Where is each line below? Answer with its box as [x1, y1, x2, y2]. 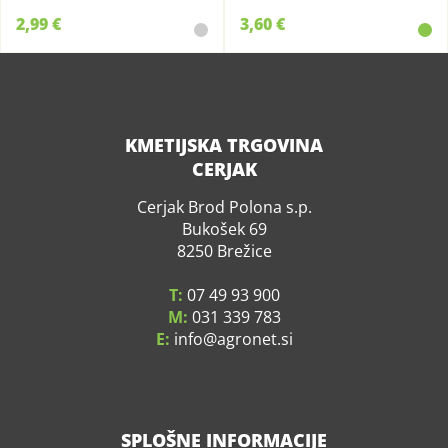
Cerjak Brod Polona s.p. [136, 196, 312, 218]
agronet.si [216, 328, 293, 350]
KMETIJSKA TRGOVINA [125, 133, 323, 157]
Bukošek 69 [181, 218, 267, 240]
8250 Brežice [176, 240, 272, 262]
